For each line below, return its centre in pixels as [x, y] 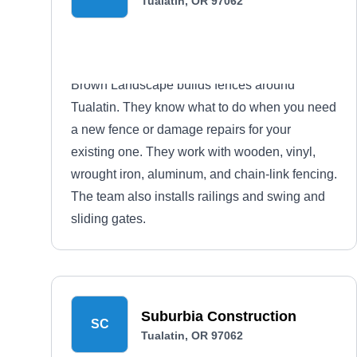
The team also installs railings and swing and [198, 196]
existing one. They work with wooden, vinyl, [193, 152]
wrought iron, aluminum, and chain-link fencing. [204, 174]
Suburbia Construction [219, 316]
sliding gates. [108, 219]
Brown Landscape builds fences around [183, 85]
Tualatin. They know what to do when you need [204, 107]
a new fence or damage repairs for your [181, 129]
